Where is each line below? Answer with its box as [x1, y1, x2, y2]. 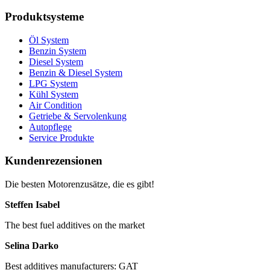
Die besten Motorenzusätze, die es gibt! [5, 179, 154, 190]
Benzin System [29, 45, 86, 56]
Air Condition [29, 99, 82, 110]
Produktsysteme [5, 10, 84, 23]
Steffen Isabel [5, 199, 60, 210]
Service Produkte [29, 132, 94, 143]
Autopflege [29, 121, 72, 132]
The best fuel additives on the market [5, 220, 145, 231]
